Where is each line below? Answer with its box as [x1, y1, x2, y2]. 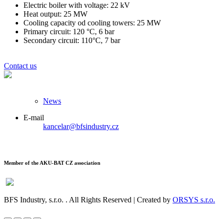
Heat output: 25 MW [23, 9, 88, 18]
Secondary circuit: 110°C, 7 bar [23, 36, 120, 44]
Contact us [4, 61, 37, 70]
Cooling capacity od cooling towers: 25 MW [23, 18, 161, 27]
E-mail [23, 113, 44, 122]
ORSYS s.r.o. [173, 195, 215, 204]
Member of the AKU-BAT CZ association [4, 159, 100, 166]
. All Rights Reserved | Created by [66, 195, 173, 204]
